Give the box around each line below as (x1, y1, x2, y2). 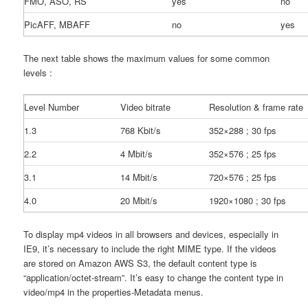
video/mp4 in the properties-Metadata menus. (23, 285, 204, 299)
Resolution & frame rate (209, 100, 304, 113)
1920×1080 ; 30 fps (209, 194, 287, 207)
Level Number (24, 100, 80, 113)
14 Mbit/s (120, 170, 158, 184)
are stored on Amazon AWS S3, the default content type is (23, 256, 258, 270)
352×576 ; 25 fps (209, 147, 277, 160)
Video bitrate (120, 100, 171, 113)
